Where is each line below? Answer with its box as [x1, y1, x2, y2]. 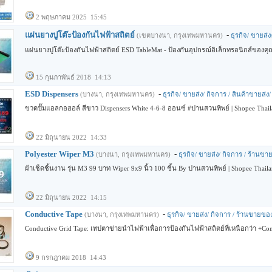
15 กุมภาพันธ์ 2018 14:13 [36, 73, 111, 81]
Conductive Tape [25, 209, 83, 219]
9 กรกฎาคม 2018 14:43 [36, 254, 106, 261]
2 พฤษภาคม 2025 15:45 [36, 13, 107, 21]
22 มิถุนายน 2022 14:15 [36, 194, 107, 201]
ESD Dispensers [25, 89, 78, 98]
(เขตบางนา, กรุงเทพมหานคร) [137, 32, 223, 39]
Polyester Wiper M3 [25, 149, 94, 158]
